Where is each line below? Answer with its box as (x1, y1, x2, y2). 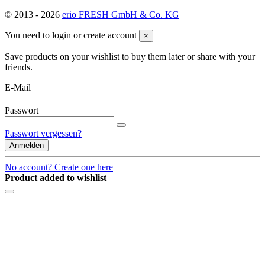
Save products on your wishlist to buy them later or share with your (5, 51, 255, 62)
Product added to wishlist (5, 173, 106, 183)
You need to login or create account (5, 30, 137, 41)
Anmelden (9, 141, 44, 150)
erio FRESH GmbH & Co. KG (62, 9, 179, 20)
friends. (5, 62, 33, 73)
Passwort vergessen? (5, 128, 82, 139)
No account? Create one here (5, 162, 113, 173)
